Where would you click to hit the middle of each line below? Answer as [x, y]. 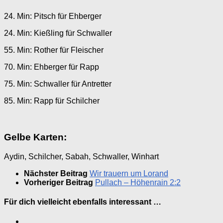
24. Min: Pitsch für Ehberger [53, 16]
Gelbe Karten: [35, 137]
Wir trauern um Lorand [129, 173]
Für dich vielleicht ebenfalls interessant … [83, 202]
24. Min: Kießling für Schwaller [58, 33]
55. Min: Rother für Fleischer [54, 50]
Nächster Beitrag [57, 173]
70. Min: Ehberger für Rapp [52, 67]
